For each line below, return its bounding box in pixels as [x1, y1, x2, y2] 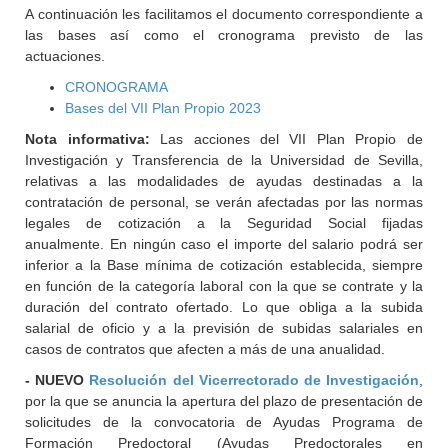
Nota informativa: [25, 131, 150, 147]
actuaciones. [25, 48, 106, 64]
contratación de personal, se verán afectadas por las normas [25, 194, 423, 210]
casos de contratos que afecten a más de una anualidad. [25, 341, 386, 357]
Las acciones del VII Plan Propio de [149, 131, 423, 147]
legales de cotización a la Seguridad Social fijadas [25, 215, 423, 231]
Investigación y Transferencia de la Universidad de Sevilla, [25, 152, 423, 168]
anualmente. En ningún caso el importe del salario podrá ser [25, 236, 423, 252]
